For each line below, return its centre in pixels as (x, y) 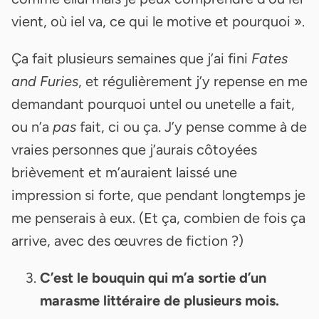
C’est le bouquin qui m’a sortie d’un (153, 277)
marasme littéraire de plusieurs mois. (159, 300)
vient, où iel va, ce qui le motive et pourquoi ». (158, 21)
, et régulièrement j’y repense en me (193, 81)
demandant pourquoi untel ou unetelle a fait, (153, 104)
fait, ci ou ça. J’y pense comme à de (192, 126)
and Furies (45, 81)
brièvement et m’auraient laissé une (124, 172)
